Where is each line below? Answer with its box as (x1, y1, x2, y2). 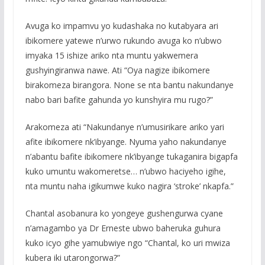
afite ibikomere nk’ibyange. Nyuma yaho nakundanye (25, 136, 227, 148)
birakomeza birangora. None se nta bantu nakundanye (25, 79, 234, 91)
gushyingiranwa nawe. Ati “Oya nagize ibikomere (25, 64, 210, 76)
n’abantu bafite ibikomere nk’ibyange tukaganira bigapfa (25, 151, 238, 163)
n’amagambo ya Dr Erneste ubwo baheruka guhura (25, 222, 221, 234)
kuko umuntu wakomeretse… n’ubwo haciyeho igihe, (25, 166, 226, 177)
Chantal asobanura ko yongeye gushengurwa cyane (25, 208, 223, 219)
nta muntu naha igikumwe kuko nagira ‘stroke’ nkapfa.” (25, 180, 234, 192)
